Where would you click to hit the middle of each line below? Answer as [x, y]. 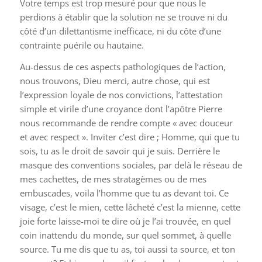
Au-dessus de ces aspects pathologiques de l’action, [123, 66]
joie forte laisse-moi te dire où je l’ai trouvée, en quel [125, 221]
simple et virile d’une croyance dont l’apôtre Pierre [121, 108]
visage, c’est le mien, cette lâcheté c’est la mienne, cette [130, 207]
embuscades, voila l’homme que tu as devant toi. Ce [124, 193]
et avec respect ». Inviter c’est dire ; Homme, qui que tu [130, 137]
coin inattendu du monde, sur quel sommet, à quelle [125, 235]
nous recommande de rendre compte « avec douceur [126, 123]
